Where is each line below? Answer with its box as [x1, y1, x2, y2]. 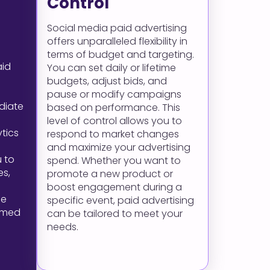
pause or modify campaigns [47, 87, 181, 101]
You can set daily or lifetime [47, 61, 176, 75]
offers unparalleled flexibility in [47, 34, 187, 48]
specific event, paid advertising [47, 193, 194, 207]
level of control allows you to [47, 114, 182, 128]
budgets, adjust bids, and [47, 74, 167, 88]
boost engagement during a [47, 180, 182, 194]
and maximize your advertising [47, 140, 190, 154]
